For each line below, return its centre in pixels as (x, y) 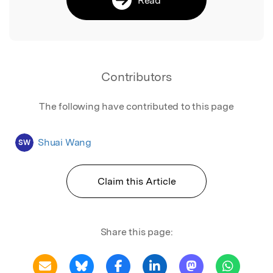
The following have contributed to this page (136, 106)
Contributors (136, 76)
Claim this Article (136, 181)
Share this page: (136, 232)
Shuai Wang (65, 142)
